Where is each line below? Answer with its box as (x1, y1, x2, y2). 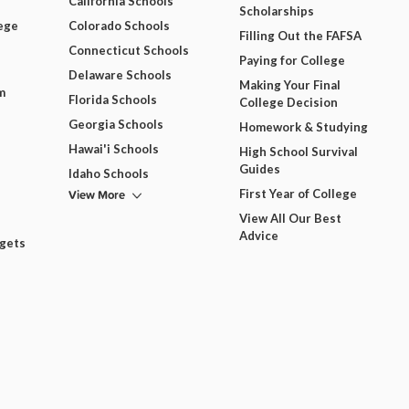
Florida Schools (68, 92, 158, 108)
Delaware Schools (68, 68, 173, 83)
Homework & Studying (238, 120, 368, 135)
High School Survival (238, 144, 358, 160)
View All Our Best (238, 211, 341, 226)
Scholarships (238, 4, 314, 19)
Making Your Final (238, 78, 341, 93)
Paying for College (238, 53, 345, 68)
